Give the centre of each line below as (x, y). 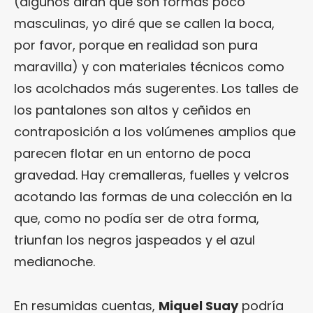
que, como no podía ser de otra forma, (137, 218)
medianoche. (54, 261)
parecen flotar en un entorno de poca (132, 153)
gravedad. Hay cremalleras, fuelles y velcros (152, 175)
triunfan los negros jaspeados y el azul (134, 240)
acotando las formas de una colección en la (153, 196)
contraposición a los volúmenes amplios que (155, 131)
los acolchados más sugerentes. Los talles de (156, 88)
